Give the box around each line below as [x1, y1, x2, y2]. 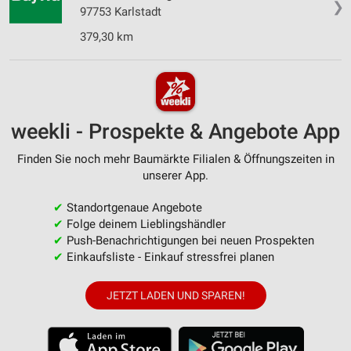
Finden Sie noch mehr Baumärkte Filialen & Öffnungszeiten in [16, 151, 335, 166]
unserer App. [143, 168, 208, 183]
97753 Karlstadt [80, 5, 161, 20]
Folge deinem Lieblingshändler [63, 216, 226, 231]
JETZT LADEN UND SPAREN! [106, 288, 245, 302]
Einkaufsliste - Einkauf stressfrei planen [63, 249, 274, 264]
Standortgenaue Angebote [63, 200, 202, 215]
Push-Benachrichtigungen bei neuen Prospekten [63, 233, 314, 248]
